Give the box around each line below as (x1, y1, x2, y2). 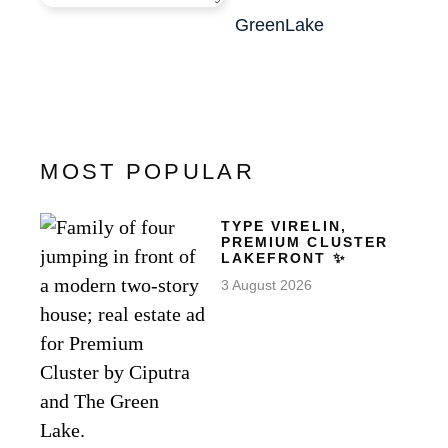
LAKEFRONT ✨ (220, 250, 347, 266)
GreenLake (235, 15, 325, 35)
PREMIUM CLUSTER (220, 234, 389, 250)
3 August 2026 (220, 277, 312, 293)
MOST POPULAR (40, 159, 255, 184)
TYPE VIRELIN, (220, 218, 347, 234)
